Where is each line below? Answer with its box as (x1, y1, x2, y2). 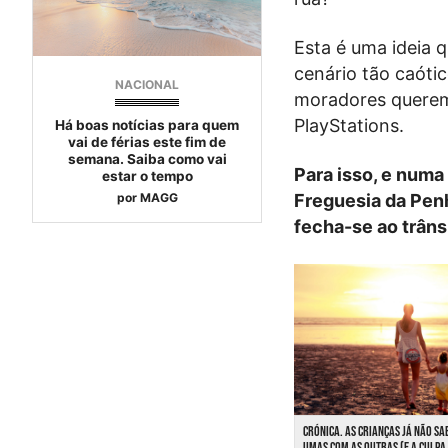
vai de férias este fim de (68, 134, 227, 151)
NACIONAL (115, 77, 180, 93)
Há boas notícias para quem (55, 117, 240, 134)
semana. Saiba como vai (67, 151, 227, 168)
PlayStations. (294, 114, 405, 136)
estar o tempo (101, 168, 193, 185)
